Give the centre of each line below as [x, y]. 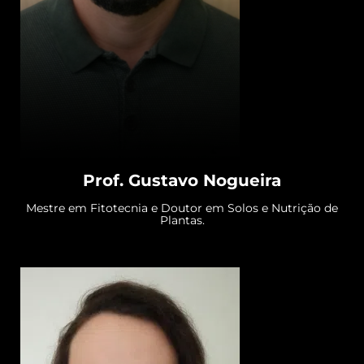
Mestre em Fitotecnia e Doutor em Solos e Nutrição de [182, 208]
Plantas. [182, 220]
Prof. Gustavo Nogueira [182, 180]
